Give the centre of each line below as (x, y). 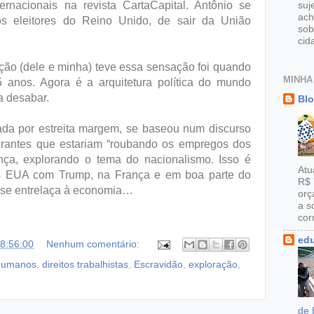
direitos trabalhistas (85, 265)
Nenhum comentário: (95, 244)
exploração (213, 265)
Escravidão (158, 265)
